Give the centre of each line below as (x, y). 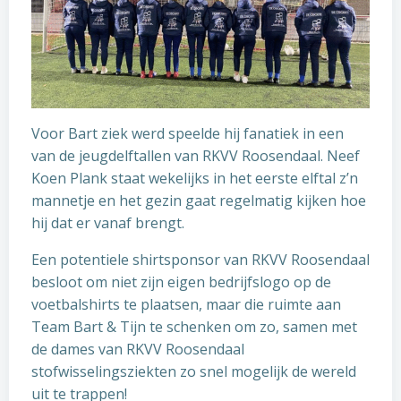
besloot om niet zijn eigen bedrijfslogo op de (181, 282)
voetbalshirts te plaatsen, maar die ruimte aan (186, 304)
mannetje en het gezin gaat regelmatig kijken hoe (199, 200)
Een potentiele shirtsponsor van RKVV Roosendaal (200, 259)
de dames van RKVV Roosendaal (138, 349)
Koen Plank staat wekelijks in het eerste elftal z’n (195, 178)
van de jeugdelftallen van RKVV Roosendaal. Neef (196, 155)
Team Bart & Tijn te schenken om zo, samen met (194, 326)
